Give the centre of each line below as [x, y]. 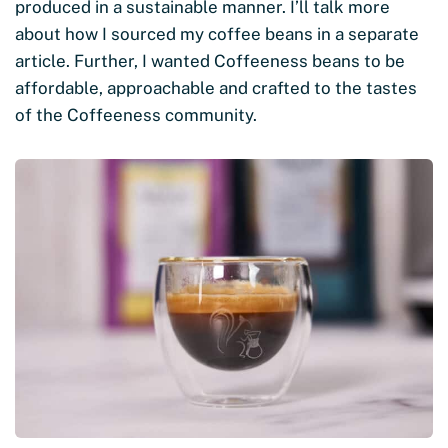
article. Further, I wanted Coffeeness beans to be [210, 61]
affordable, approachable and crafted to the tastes [216, 88]
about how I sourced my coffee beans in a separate [217, 34]
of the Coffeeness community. [136, 115]
